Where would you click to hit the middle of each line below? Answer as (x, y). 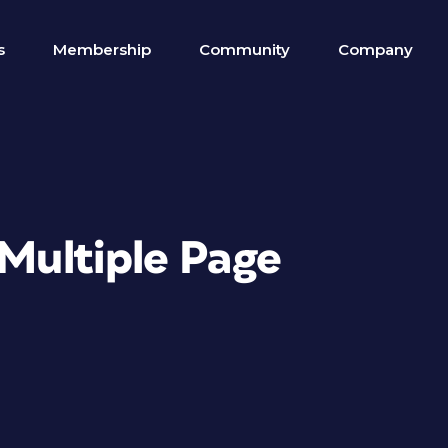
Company (375, 49)
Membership (102, 49)
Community (244, 49)
